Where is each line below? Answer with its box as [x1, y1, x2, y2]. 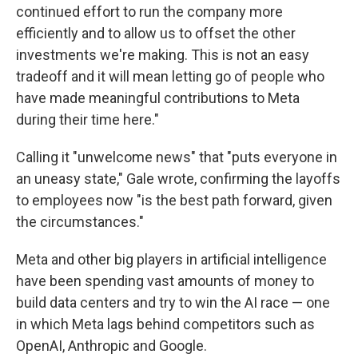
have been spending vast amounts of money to [16, 272, 314, 290]
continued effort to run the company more [16, 3, 283, 21]
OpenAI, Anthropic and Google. [16, 337, 207, 355]
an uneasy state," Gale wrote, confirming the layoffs [16, 170, 340, 188]
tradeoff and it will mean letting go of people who [16, 68, 324, 86]
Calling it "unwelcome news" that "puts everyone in [16, 149, 337, 166]
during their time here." [16, 111, 159, 129]
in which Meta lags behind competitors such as [16, 316, 315, 333]
